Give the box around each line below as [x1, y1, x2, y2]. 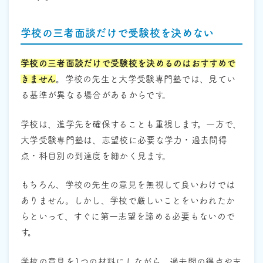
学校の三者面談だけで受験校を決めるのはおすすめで [21, 59, 236, 68]
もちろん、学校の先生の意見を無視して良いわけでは [21, 180, 235, 190]
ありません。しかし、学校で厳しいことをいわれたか [21, 196, 235, 205]
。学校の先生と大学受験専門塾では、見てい [56, 75, 236, 84]
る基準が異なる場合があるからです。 [21, 90, 171, 100]
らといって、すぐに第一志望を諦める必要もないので [21, 212, 235, 221]
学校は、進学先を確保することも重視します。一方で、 [21, 119, 242, 129]
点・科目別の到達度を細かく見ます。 [21, 151, 171, 160]
